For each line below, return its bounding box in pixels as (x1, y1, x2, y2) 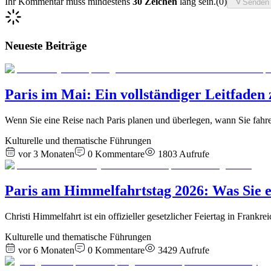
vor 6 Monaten (18, 244, 74, 255)
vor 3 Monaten (18, 149, 74, 160)
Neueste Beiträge (5, 39, 87, 52)
